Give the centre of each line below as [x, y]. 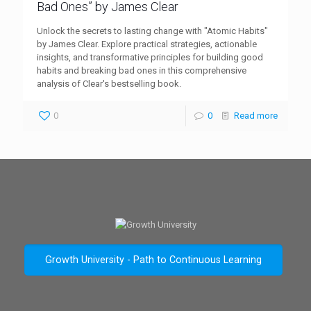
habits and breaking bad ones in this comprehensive [142, 70]
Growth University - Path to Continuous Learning [153, 259]
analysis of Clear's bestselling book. [109, 83]
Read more [256, 115]
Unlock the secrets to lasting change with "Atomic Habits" [152, 31]
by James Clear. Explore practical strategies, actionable [147, 44]
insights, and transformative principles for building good [150, 57]
